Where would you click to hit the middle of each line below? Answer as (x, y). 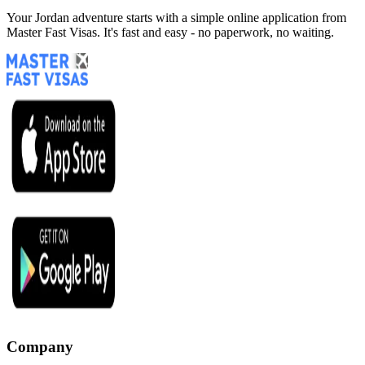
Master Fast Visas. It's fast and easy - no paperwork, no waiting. (170, 32)
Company (40, 347)
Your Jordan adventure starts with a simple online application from (176, 17)
